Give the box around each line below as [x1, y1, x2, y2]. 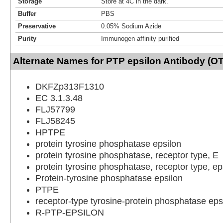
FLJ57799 [35, 104, 75, 114]
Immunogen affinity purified [101, 34, 179, 42]
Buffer [18, 9, 36, 17]
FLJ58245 [35, 115, 75, 126]
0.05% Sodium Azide [101, 22, 161, 30]
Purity [18, 34, 36, 42]
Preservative [18, 22, 56, 30]
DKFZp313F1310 [35, 81, 104, 92]
